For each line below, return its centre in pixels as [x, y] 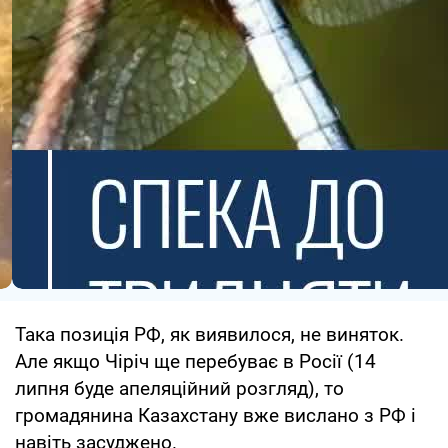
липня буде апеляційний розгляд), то [179, 389]
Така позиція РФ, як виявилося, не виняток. [209, 335]
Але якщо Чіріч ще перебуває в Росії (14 [195, 362]
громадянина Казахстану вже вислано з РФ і [215, 416]
